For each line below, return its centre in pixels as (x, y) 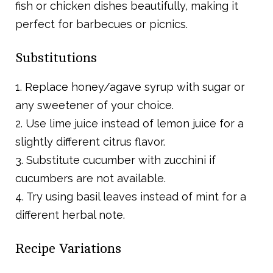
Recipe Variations (68, 249)
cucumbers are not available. (90, 179)
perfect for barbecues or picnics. (101, 24)
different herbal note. (70, 215)
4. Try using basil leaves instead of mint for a (131, 197)
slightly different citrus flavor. (90, 142)
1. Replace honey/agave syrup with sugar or (130, 87)
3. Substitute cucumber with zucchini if (115, 160)
